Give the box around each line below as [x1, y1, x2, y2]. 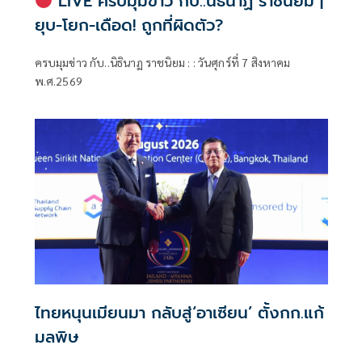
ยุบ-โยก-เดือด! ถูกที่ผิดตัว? [34, 13, 223, 38]
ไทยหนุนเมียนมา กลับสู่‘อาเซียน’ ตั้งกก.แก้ [34, 300, 258, 325]
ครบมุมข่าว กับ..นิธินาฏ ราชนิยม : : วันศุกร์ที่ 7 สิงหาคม [34, 55, 291, 70]
